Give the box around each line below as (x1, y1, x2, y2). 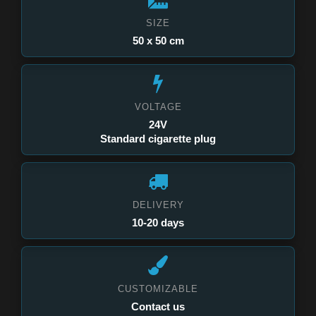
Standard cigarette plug (100, 133, 216, 145)
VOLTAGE (134, 102, 182, 113)
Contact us (131, 300, 185, 313)
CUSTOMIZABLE (118, 284, 198, 295)
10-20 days (132, 217, 184, 229)
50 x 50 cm (132, 35, 184, 47)
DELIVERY (132, 200, 184, 211)
